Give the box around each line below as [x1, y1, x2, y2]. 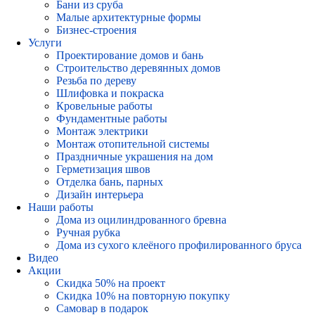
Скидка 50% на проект [56, 277, 165, 289]
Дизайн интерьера [56, 188, 143, 200]
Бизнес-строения [56, 24, 136, 36]
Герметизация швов [56, 163, 150, 175]
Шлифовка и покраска [56, 87, 164, 99]
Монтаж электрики [56, 125, 148, 137]
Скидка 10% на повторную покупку [56, 290, 230, 302]
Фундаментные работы [56, 112, 167, 124]
